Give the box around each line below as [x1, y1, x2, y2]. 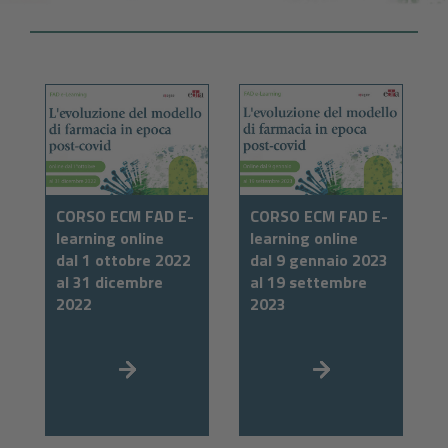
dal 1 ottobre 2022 [56, 248, 191, 273]
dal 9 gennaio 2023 [250, 248, 388, 273]
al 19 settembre [250, 270, 367, 295]
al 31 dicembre [56, 270, 163, 295]
